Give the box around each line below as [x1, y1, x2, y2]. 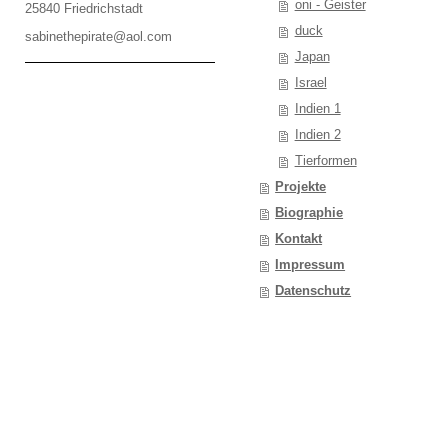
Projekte [275, 178, 327, 194]
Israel [294, 74, 327, 90]
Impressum [275, 256, 346, 272]
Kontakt [275, 230, 323, 246]
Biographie [275, 204, 344, 220]
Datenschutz [275, 282, 352, 298]
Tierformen [294, 152, 357, 168]
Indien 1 [294, 100, 341, 116]
